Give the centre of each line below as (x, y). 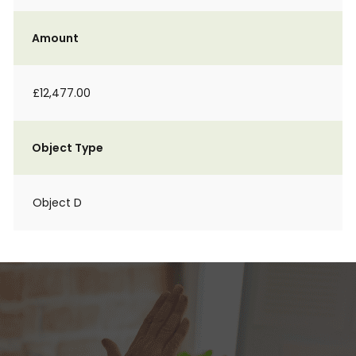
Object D (57, 203)
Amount (55, 38)
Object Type (68, 148)
